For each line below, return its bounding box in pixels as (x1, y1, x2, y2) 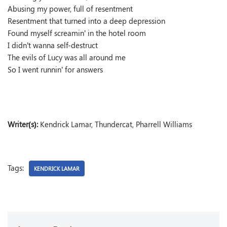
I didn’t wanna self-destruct (8, 40, 98, 50)
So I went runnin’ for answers (8, 64, 103, 74)
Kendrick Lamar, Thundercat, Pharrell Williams (38, 119, 192, 129)
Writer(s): (8, 119, 38, 129)
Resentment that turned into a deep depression (8, 16, 165, 26)
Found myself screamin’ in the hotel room (8, 28, 146, 38)
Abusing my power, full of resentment (8, 4, 133, 14)
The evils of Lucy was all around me (8, 52, 126, 62)
